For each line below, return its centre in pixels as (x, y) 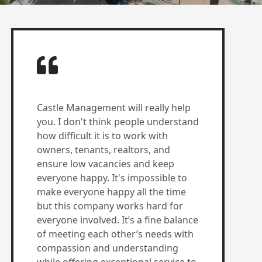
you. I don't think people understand (118, 122)
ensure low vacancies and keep (105, 164)
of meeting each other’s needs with (115, 234)
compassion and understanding (107, 248)
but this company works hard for (110, 206)
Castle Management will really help (113, 108)
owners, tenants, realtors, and (103, 150)
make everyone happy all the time (111, 192)
